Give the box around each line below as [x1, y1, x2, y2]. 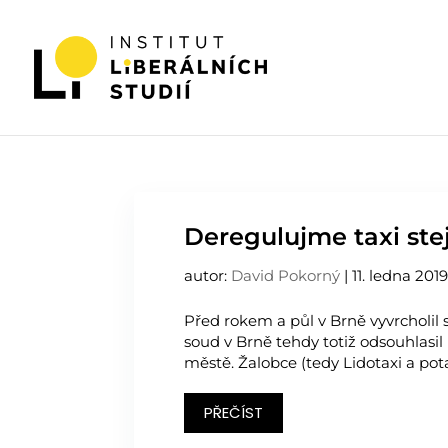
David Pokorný [231, 266, 341, 285]
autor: [184, 266, 232, 285]
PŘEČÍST [204, 402, 264, 423]
